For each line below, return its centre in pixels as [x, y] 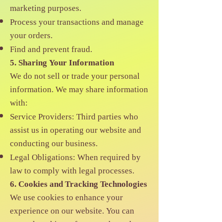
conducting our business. [54, 144]
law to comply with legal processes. [72, 171]
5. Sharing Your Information [62, 63]
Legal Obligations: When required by [75, 158]
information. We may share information [79, 90]
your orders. [31, 36]
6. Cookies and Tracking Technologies [79, 185]
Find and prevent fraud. [51, 50]
